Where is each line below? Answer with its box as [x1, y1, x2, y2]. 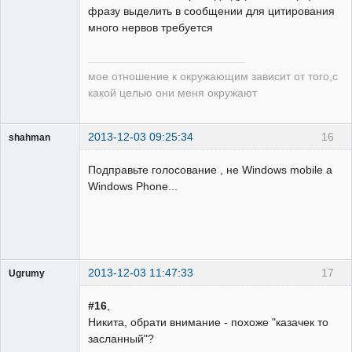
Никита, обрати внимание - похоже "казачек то [88, 315, 328, 328]
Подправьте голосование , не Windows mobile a [88, 163, 332, 176]
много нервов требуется [88, 21, 213, 35]
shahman [9, 133, 50, 143]
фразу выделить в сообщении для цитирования [88, 5, 335, 18]
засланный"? [88, 332, 154, 345]
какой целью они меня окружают [88, 86, 257, 99]
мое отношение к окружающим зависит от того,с [88, 70, 338, 82]
